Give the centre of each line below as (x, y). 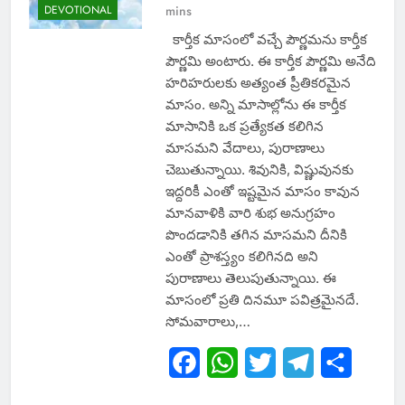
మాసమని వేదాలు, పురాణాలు (245, 148)
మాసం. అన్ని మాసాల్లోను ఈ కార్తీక (255, 105)
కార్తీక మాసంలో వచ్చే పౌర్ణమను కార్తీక (266, 40)
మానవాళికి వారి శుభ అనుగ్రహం (250, 213)
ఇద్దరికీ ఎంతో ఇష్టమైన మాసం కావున (262, 192)
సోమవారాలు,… (207, 322)
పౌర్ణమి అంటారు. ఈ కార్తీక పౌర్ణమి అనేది (270, 61)
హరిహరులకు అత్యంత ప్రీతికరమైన (258, 83)
